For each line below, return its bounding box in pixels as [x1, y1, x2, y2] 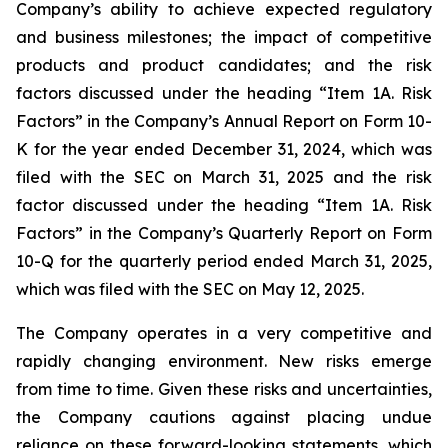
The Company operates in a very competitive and [16, 323, 432, 343]
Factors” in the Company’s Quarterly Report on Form [16, 223, 432, 243]
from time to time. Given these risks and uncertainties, [16, 379, 432, 399]
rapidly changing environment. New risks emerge [16, 351, 432, 371]
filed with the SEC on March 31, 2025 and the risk [16, 167, 432, 187]
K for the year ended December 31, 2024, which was [16, 139, 432, 159]
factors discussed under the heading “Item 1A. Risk [16, 83, 432, 103]
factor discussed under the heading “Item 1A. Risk [16, 195, 432, 215]
